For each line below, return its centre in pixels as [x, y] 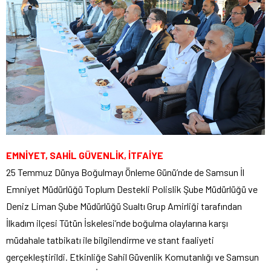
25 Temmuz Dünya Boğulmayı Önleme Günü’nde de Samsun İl [125, 172]
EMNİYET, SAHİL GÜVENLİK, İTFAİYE [85, 155]
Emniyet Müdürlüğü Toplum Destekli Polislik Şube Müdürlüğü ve [132, 189]
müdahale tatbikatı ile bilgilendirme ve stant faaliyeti [110, 240]
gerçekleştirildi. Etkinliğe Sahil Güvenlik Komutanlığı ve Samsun [132, 257]
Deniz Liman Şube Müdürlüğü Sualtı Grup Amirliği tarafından [124, 206]
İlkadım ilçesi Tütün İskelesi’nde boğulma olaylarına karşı [117, 223]
